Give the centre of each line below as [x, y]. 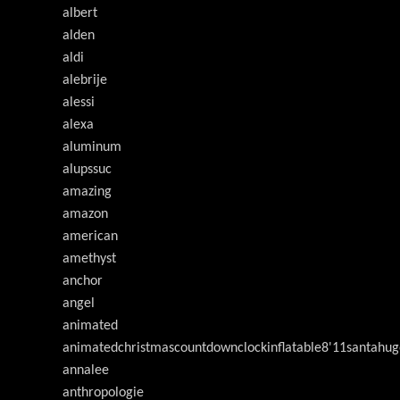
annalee [86, 371]
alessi [79, 103]
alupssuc [87, 170]
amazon [85, 215]
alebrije [85, 81]
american [90, 237]
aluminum [92, 148]
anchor [83, 282]
